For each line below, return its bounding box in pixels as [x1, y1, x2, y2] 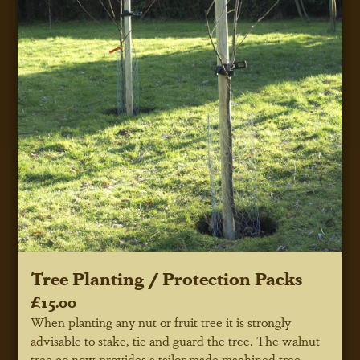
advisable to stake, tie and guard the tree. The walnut [31, 331, 324, 350]
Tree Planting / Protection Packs [31, 264, 303, 291]
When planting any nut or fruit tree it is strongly [31, 313, 292, 332]
